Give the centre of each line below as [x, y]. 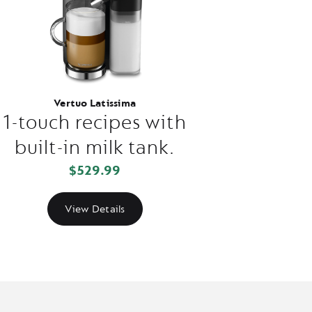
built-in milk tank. [95, 148]
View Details [95, 209]
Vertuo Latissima [95, 103]
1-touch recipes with [95, 123]
